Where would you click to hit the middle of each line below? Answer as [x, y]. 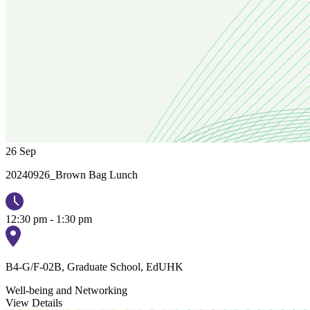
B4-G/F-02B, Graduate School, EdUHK [94, 266]
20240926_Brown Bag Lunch [72, 174]
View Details [34, 302]
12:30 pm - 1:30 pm [49, 219]
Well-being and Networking [66, 290]
